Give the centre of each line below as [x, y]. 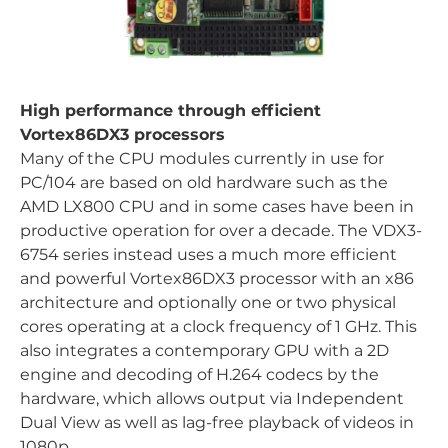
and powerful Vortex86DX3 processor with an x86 [217, 278]
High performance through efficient [170, 110]
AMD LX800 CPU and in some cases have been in [217, 206]
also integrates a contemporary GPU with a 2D [204, 350]
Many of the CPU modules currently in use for [202, 158]
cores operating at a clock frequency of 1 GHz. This [218, 326]
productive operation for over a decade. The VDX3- [221, 230]
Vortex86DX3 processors [122, 134]
